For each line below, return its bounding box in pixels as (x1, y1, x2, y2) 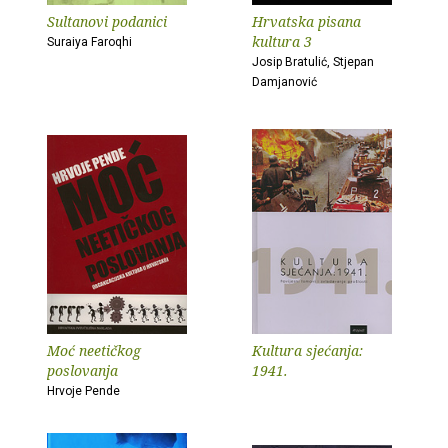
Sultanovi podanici (47, 12, 167, 31)
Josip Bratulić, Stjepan (252, 55, 374, 69)
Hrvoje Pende (47, 384, 120, 398)
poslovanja (47, 361, 118, 380)
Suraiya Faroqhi (47, 35, 132, 49)
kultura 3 (252, 32, 312, 51)
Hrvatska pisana (252, 12, 361, 31)
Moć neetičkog (47, 341, 141, 360)
